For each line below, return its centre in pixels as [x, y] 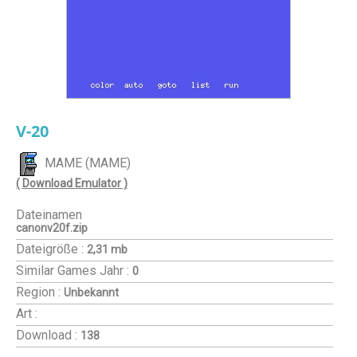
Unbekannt [91, 292]
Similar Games [58, 271]
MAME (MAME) [86, 163]
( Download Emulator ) [72, 183]
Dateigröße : [50, 249]
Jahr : [114, 271]
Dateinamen [49, 215]
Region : [38, 292]
